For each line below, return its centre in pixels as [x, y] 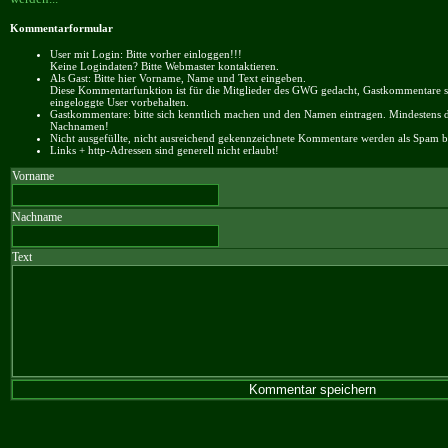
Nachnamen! [79, 126]
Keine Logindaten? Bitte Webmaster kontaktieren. [164, 66]
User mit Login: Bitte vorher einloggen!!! [146, 54]
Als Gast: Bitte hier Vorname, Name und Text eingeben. [178, 78]
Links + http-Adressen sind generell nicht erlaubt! [164, 150]
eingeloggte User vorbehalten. [119, 102]
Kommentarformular [61, 27]
